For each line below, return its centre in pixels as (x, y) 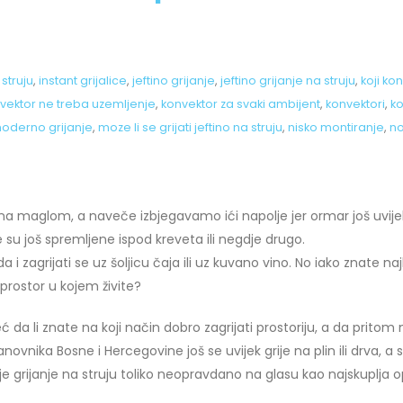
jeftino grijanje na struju (287, 80)
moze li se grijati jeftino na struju (190, 127)
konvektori (355, 103)
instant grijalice (82, 80)
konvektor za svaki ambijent (241, 103)
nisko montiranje (336, 127)
